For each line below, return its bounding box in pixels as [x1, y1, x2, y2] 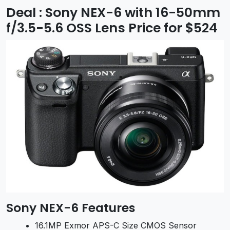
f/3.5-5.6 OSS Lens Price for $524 [6, 18, 218, 37]
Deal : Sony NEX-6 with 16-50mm [6, 3, 220, 22]
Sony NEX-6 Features [6, 199, 135, 216]
